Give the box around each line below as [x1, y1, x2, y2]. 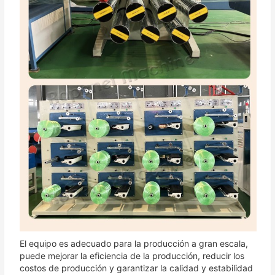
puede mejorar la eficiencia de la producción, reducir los [20, 250, 244, 261]
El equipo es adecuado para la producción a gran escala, [20, 238, 248, 249]
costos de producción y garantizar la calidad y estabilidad [20, 262, 253, 273]
